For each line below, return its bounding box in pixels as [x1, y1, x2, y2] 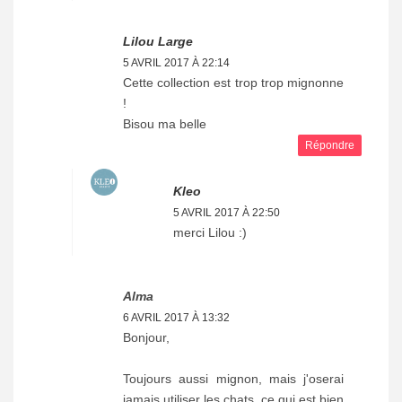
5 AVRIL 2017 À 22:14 [123, 57, 230, 70]
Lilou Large [123, 34, 193, 49]
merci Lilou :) [173, 225, 247, 240]
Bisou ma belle [123, 117, 206, 132]
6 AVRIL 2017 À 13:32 [123, 311, 230, 325]
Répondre [305, 139, 354, 153]
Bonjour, [123, 330, 170, 345]
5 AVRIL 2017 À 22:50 [173, 206, 280, 220]
